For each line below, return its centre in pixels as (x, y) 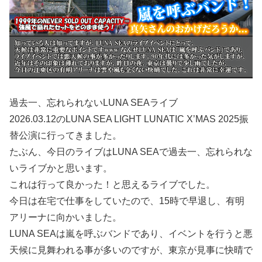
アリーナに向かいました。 (65, 218)
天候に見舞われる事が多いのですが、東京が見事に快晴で (131, 250)
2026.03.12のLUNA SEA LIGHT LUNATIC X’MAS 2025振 (129, 119)
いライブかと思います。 (61, 168)
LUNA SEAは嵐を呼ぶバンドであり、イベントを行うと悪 (131, 234)
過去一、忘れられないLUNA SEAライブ (94, 103)
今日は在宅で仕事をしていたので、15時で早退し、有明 (127, 201)
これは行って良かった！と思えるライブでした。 (112, 185)
